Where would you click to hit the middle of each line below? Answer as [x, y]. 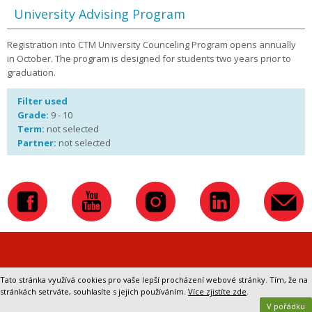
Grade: [34, 115]
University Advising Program [100, 14]
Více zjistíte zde [217, 291]
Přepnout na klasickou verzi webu [156, 275]
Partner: [37, 143]
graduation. [31, 72]
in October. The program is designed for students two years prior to [149, 58]
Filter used [42, 101]
